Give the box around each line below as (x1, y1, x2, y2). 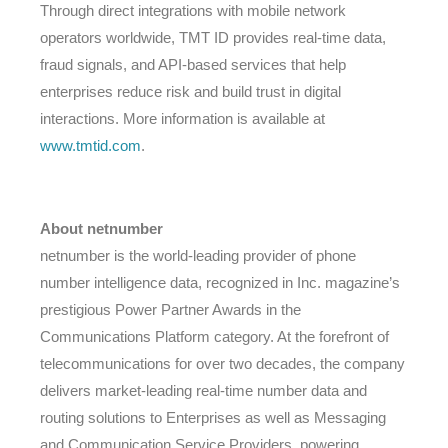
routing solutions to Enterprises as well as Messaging (40, 408, 386, 426)
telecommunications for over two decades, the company (40, 354, 405, 372)
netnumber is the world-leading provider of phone (40, 246, 356, 264)
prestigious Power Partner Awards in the (40, 300, 301, 318)
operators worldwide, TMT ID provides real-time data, (40, 28, 386, 46)
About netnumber (40, 219, 163, 237)
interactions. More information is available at (40, 109, 325, 127)
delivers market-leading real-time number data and (40, 381, 367, 399)
